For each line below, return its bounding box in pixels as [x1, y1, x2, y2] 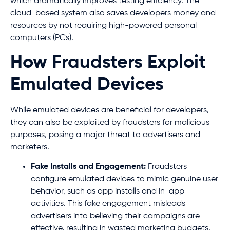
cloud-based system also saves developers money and [10, 9, 216, 18]
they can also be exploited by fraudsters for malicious [10, 118, 209, 127]
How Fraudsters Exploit [10, 53, 206, 72]
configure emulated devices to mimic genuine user [31, 175, 218, 183]
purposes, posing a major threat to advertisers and [10, 130, 200, 139]
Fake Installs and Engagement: [31, 162, 146, 171]
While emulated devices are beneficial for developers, [10, 106, 209, 114]
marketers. [10, 143, 49, 151]
